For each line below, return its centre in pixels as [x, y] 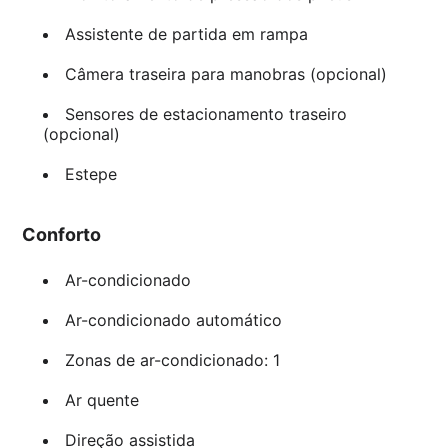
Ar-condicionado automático [173, 320]
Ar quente [101, 400]
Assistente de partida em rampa [186, 34]
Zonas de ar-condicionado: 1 [172, 360]
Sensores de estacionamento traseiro [205, 114]
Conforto [62, 235]
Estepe [90, 174]
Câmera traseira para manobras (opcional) [225, 74]
